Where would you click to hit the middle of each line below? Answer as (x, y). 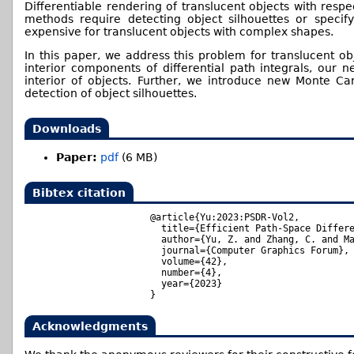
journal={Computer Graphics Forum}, (250, 251)
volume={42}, (189, 262)
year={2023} (186, 284)
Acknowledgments (90, 327)
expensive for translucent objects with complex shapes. (179, 32)
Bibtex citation (79, 193)
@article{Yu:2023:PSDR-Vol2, (225, 218)
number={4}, (186, 273)
